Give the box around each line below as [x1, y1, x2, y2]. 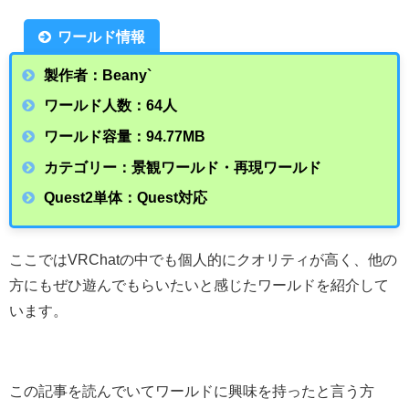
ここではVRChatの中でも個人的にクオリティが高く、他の [9, 251, 397, 267]
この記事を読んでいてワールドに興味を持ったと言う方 [9, 383, 374, 398]
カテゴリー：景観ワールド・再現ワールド [44, 159, 322, 174]
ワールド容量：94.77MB [44, 129, 206, 144]
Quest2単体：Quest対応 [44, 190, 208, 205]
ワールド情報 [58, 28, 146, 44]
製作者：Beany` [44, 67, 152, 82]
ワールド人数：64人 [44, 98, 178, 113]
